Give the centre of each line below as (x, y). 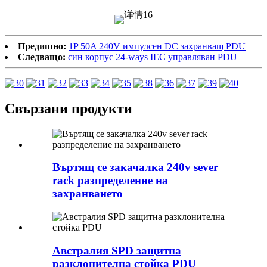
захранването (88, 194)
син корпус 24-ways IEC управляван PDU (153, 57)
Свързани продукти (69, 108)
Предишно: (42, 46)
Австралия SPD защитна (117, 250)
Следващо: (42, 57)
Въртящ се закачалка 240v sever (135, 167)
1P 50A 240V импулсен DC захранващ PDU (157, 46)
